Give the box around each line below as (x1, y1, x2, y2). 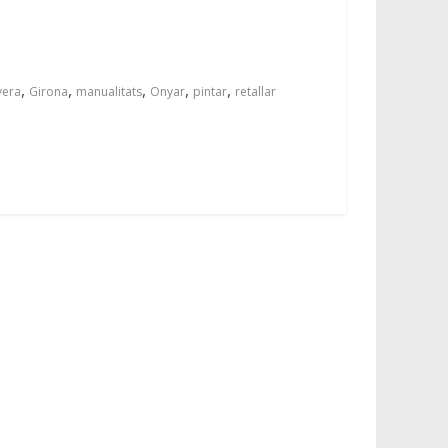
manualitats (76, 82, 142, 100)
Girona (29, 82, 68, 100)
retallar (235, 82, 276, 100)
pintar (193, 82, 227, 100)
